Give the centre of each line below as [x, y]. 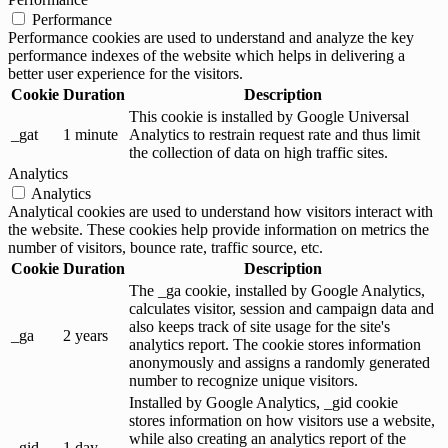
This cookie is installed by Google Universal [269, 116]
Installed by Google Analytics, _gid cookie [263, 402]
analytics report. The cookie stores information [275, 344]
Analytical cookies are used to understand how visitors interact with [220, 211]
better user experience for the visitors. [125, 73]
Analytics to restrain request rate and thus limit [274, 134]
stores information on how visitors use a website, [282, 420]
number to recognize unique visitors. [243, 380]
